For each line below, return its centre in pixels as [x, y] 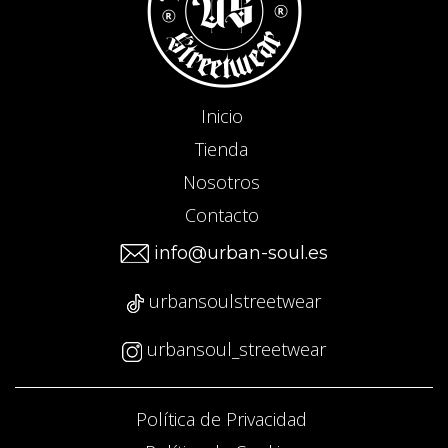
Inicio [221, 115]
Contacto [221, 214]
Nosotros [221, 181]
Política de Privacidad [221, 418]
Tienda [221, 148]
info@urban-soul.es [238, 252]
